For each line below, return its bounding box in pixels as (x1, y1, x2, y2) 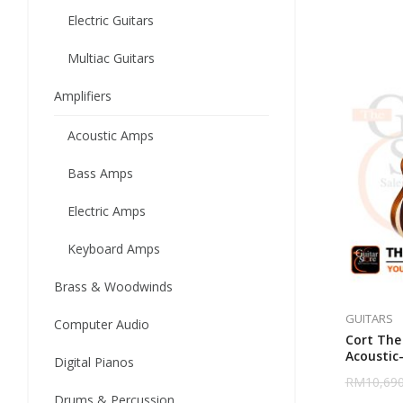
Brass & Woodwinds (54, 278, 173, 295)
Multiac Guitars (67, 49, 155, 67)
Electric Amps (67, 202, 146, 219)
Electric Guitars (67, 12, 154, 29)
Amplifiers (54, 87, 112, 104)
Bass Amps (67, 165, 133, 182)
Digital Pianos (54, 354, 134, 371)
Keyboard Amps (67, 240, 160, 257)
